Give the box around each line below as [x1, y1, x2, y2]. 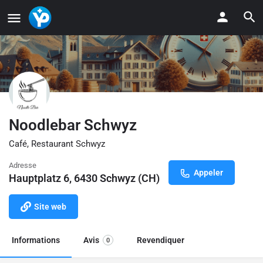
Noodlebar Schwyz [9, 116, 137, 134]
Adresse [9, 160, 36, 170]
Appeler [194, 167, 223, 177]
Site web [34, 201, 66, 211]
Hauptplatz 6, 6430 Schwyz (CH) [9, 171, 160, 184]
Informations [12, 235, 60, 245]
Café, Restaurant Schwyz [9, 138, 105, 149]
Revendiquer [137, 235, 184, 245]
